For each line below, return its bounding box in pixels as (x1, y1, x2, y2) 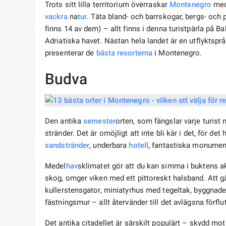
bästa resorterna (96, 48, 153, 58)
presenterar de (45, 48, 96, 58)
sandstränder (45, 141, 90, 150)
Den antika (45, 117, 84, 126)
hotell (129, 141, 149, 150)
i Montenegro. (152, 48, 202, 58)
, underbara (89, 141, 129, 150)
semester (83, 117, 116, 126)
